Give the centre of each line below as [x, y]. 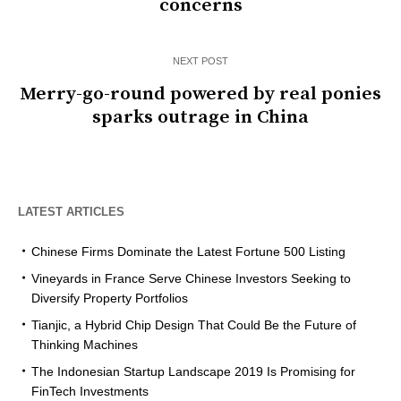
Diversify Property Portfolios [110, 299]
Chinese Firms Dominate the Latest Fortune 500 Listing [188, 252]
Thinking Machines [85, 345]
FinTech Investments [90, 392]
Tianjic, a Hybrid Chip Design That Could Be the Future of [194, 325]
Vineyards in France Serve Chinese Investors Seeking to [191, 279]
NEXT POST [200, 61]
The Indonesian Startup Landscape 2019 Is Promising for [193, 372]
